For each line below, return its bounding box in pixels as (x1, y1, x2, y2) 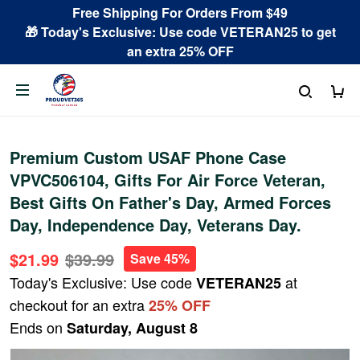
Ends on (10, 317, 67, 337)
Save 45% (130, 249, 190, 268)
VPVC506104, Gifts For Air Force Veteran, (10, 168, 325, 191)
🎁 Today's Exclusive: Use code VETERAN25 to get (24, 22, 336, 41)
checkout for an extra (10, 294, 149, 315)
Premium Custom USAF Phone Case (10, 145, 286, 169)
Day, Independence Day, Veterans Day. (10, 213, 301, 236)
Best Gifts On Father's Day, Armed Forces (10, 190, 331, 214)
